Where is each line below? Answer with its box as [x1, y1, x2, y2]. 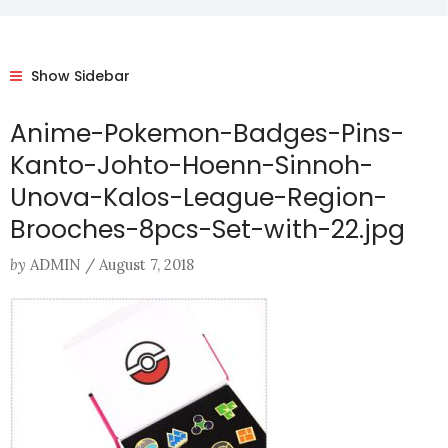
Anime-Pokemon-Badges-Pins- [10, 116, 404, 151]
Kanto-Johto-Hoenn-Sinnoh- [10, 148, 373, 183]
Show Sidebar [27, 66, 130, 86]
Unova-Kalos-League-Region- [10, 180, 387, 215]
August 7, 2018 [99, 255, 194, 275]
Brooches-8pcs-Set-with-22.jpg [10, 212, 405, 247]
